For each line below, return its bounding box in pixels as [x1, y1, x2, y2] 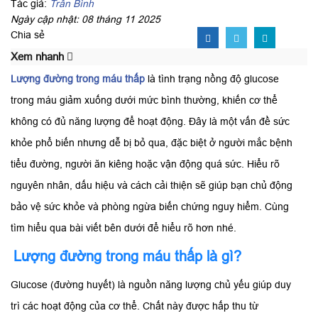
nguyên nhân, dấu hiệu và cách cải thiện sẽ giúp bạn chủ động [11, 180, 292, 191]
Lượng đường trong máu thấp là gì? [13, 248, 241, 264]
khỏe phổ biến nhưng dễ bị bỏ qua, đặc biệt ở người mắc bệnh [11, 137, 292, 148]
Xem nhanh [11, 50, 67, 62]
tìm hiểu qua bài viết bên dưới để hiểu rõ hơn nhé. [11, 222, 236, 234]
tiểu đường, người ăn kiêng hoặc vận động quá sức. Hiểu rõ [11, 158, 280, 170]
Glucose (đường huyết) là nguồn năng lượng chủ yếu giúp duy [11, 279, 291, 290]
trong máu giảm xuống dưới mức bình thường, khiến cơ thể [11, 94, 278, 106]
